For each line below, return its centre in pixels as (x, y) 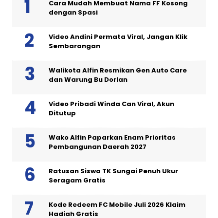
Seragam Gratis (77, 181)
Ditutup (62, 113)
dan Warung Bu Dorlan (88, 80)
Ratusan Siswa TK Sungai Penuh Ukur (113, 171)
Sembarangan (74, 46)
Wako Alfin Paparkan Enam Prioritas (112, 138)
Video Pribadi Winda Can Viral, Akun (111, 104)
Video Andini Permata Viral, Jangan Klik (118, 37)
